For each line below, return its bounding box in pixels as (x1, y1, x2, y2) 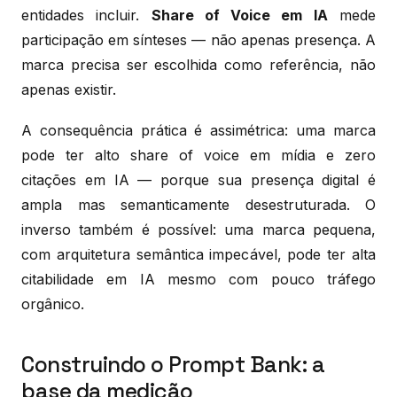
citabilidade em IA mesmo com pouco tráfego (21, 269, 376, 288)
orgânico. (21, 294, 84, 313)
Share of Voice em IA (151, 5, 328, 24)
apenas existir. (21, 80, 116, 98)
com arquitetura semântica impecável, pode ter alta (21, 245, 376, 263)
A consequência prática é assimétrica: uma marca (21, 121, 376, 139)
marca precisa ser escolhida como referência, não (21, 55, 376, 74)
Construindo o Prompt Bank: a (21, 350, 324, 378)
